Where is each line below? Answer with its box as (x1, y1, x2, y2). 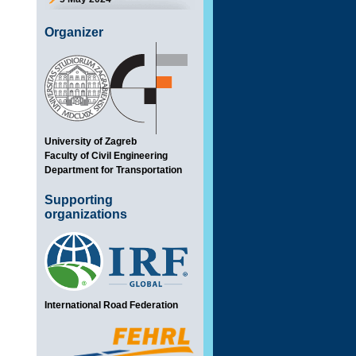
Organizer (44, 25, 103, 39)
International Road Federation (44, 300, 178, 311)
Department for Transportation (44, 164, 182, 176)
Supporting (44, 193, 113, 207)
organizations (44, 207, 127, 221)
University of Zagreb (44, 136, 137, 147)
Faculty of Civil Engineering (44, 150, 168, 161)
